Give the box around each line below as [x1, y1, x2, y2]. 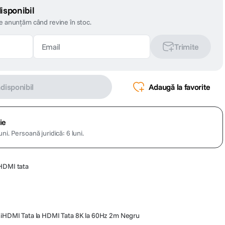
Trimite [174, 42, 199, 52]
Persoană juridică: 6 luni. [11, 129, 84, 138]
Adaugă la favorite [148, 82, 210, 92]
